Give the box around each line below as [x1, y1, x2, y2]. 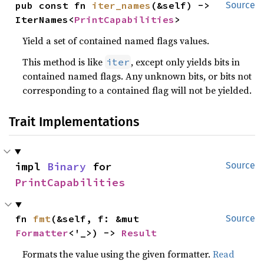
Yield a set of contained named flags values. [22, 34, 210, 47]
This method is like [22, 55, 105, 68]
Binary [47, 160, 86, 173]
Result [121, 227, 157, 239]
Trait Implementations [9, 114, 139, 130]
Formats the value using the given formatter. [22, 247, 213, 260]
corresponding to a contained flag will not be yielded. [22, 84, 252, 97]
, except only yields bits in [131, 55, 240, 68]
